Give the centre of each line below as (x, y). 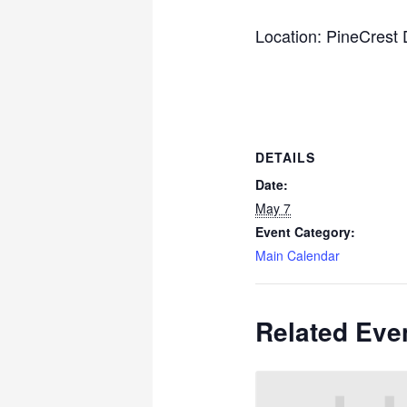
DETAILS (286, 158)
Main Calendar (298, 256)
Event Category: (306, 232)
